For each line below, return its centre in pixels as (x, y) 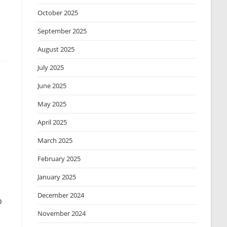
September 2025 (62, 31)
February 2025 (59, 159)
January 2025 (57, 177)
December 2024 (61, 195)
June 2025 (52, 86)
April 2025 (52, 122)
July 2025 (51, 67)
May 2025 (52, 104)
